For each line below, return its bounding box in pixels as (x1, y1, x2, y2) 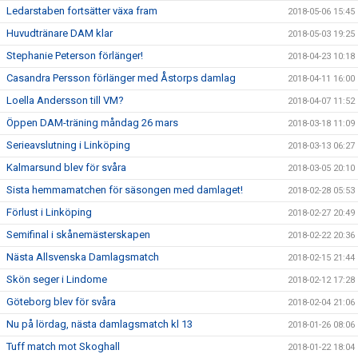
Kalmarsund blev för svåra (6, 161, 126, 173)
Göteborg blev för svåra (6, 296, 116, 308)
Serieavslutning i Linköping (6, 139, 130, 151)
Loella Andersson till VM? (6, 94, 124, 106)
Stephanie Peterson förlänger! (6, 50, 143, 62)
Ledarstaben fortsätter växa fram (6, 5, 157, 17)
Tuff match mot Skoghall (6, 340, 120, 352)
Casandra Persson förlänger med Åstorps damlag (6, 72, 236, 84)
